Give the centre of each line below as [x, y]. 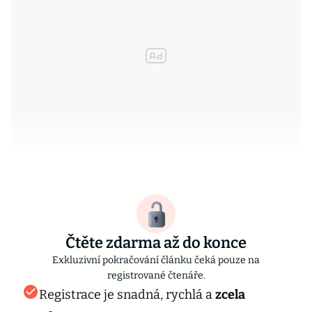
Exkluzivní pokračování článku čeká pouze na [156, 260]
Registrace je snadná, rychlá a [127, 295]
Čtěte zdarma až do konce [156, 243]
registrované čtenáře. [156, 275]
